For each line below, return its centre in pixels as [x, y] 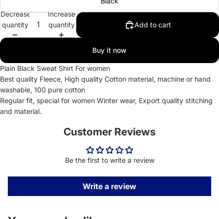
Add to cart [153, 24]
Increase [61, 14]
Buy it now [109, 50]
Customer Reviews [109, 131]
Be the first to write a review [109, 160]
